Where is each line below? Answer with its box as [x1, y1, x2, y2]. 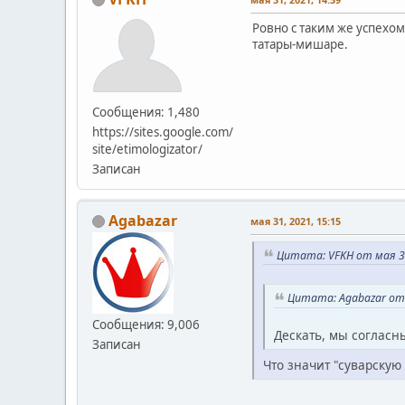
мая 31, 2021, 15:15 [250, 213, 341, 228]
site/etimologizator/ [92, 140, 202, 157]
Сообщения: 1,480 [92, 103, 200, 120]
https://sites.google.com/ [92, 123, 233, 140]
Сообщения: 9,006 [92, 316, 200, 333]
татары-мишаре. [252, 35, 348, 52]
